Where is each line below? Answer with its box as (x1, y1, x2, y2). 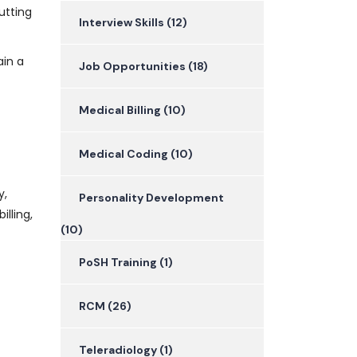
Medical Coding (79, 147, 168, 161)
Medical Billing (79, 103, 161, 117)
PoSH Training (79, 255, 157, 269)
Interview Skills (79, 15, 164, 29)
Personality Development (79, 190, 224, 205)
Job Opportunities (79, 59, 186, 73)
